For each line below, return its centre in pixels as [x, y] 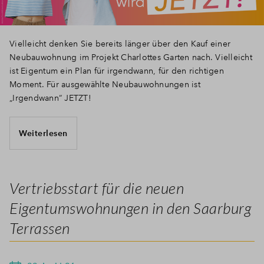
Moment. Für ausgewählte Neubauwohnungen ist [105, 85]
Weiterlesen [43, 133]
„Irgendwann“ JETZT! [50, 98]
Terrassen [40, 228]
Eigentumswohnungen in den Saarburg [130, 208]
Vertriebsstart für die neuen [97, 188]
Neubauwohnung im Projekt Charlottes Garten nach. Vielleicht [131, 57]
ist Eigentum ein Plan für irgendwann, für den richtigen [117, 71]
